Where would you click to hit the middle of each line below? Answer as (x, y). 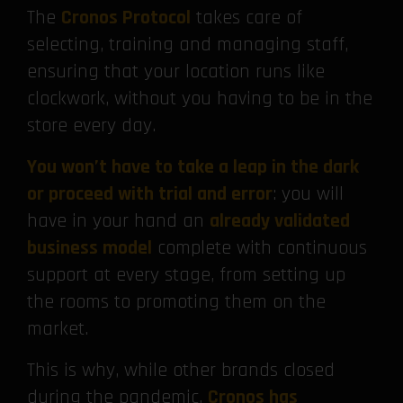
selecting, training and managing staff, (188, 45)
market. (58, 330)
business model (90, 249)
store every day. (91, 126)
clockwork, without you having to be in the (200, 99)
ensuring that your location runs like (176, 72)
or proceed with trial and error (150, 195)
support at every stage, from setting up (186, 276)
